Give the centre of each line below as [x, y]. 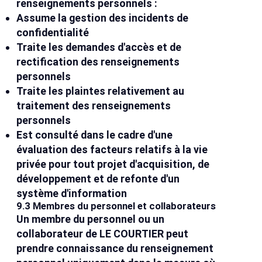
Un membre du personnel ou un [91, 219]
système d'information [72, 194]
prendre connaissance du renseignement [115, 249]
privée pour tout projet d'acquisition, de [113, 164]
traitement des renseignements [94, 106]
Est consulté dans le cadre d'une [95, 135]
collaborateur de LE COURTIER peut [103, 234]
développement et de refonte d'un [98, 179]
